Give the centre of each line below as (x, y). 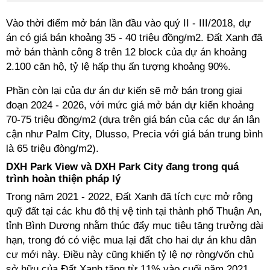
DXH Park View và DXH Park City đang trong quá (122, 167)
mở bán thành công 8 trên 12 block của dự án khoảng (126, 52)
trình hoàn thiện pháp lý (63, 179)
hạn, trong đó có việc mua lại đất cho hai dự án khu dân (131, 240)
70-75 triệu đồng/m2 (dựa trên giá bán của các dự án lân (133, 120)
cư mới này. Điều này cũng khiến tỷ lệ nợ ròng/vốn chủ (130, 255)
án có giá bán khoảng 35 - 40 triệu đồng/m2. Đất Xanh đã (134, 38)
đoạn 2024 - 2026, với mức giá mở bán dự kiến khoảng (130, 105)
